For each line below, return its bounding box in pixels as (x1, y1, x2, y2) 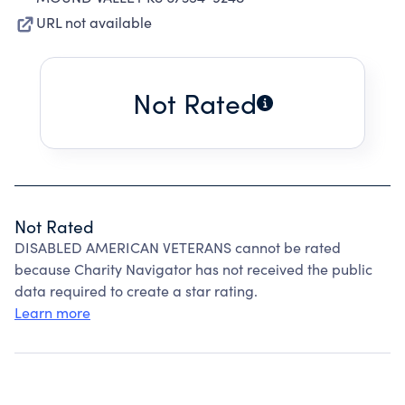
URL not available (36, 13, 152, 32)
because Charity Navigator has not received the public (14, 259, 372, 278)
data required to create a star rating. (14, 281, 258, 300)
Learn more (14, 303, 90, 322)
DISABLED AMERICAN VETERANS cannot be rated (14, 238, 341, 257)
